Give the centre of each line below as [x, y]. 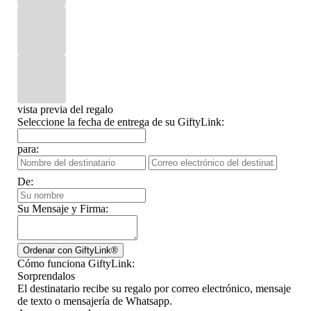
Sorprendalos [46, 276]
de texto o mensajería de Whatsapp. [95, 301]
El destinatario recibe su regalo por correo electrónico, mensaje [154, 288]
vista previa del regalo [65, 109]
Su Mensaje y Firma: [63, 208]
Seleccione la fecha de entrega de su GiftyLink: [121, 121]
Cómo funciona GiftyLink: [76, 263]
